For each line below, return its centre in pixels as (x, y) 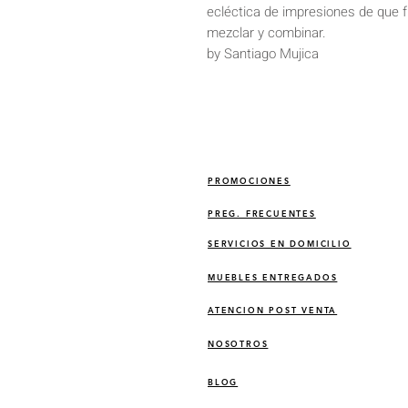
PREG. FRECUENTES (262, 213)
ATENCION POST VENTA (273, 309)
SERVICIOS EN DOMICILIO (280, 243)
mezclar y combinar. (266, 32)
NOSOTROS (238, 343)
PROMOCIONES (249, 180)
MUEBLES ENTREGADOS (273, 276)
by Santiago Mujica (263, 53)
